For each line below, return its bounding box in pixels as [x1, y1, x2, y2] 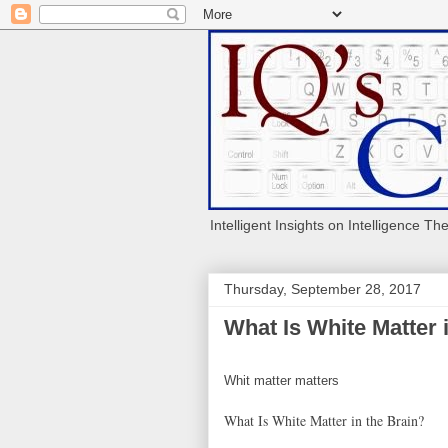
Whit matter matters [224, 373, 339, 388]
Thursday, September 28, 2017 [224, 281, 421, 297]
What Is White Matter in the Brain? [224, 411, 424, 431]
